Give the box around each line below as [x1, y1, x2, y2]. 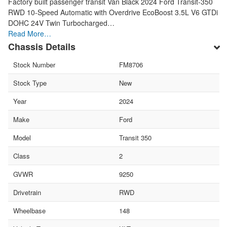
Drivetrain [13, 187, 41, 197]
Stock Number [13, 59, 55, 69]
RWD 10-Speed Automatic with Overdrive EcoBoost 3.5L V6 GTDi [8, 7, 218, 17]
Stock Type [13, 78, 47, 88]
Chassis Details [8, 40, 75, 53]
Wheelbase [13, 205, 46, 215]
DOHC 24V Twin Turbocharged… [8, 17, 115, 28]
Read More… [8, 28, 51, 39]
